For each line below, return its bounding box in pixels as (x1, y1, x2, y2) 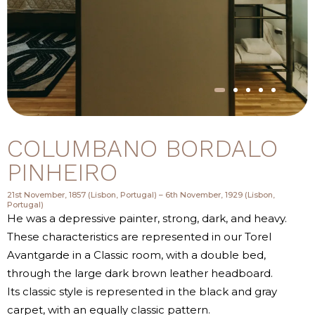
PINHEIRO (7, 158, 117, 186)
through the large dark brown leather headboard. (7, 266, 273, 280)
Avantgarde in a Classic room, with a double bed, (7, 248, 266, 262)
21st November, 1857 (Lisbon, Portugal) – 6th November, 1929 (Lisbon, (7, 190, 275, 200)
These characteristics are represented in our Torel (7, 230, 271, 243)
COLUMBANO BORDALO (7, 134, 278, 162)
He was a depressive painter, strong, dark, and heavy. (7, 212, 287, 225)
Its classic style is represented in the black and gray (7, 285, 277, 298)
